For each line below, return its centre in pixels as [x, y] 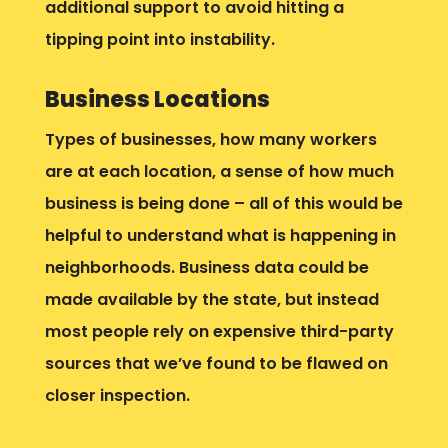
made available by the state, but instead [211, 299]
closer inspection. [117, 395]
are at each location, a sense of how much [219, 171]
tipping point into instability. [159, 39]
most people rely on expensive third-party [219, 331]
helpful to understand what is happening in [220, 235]
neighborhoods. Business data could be [206, 267]
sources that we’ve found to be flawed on [216, 363]
